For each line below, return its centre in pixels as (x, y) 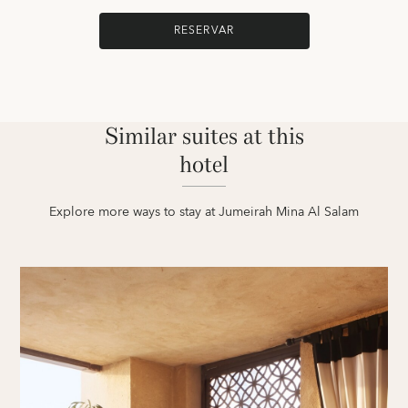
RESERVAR (204, 31)
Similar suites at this (204, 137)
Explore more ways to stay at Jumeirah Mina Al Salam (204, 213)
